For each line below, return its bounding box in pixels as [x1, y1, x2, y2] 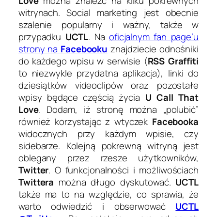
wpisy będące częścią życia [18, 91, 145, 104]
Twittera [18, 175, 54, 188]
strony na [18, 42, 61, 55]
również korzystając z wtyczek [18, 115, 152, 128]
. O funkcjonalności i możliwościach [48, 163, 199, 176]
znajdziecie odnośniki [108, 42, 199, 55]
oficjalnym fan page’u [108, 30, 199, 43]
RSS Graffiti [147, 54, 199, 67]
